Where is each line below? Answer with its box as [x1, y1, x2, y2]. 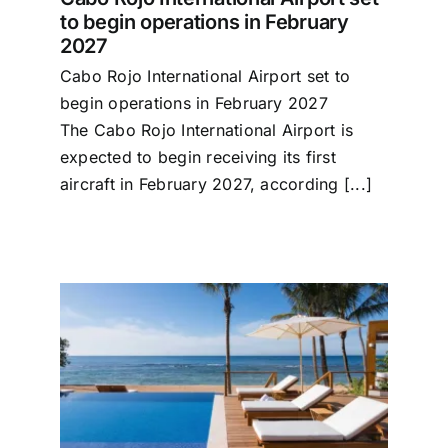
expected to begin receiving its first [60, 147, 336, 168]
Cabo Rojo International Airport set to [60, 66, 351, 87]
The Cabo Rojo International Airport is [60, 120, 354, 141]
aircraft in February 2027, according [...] [60, 174, 373, 195]
